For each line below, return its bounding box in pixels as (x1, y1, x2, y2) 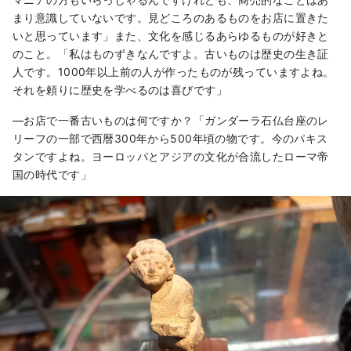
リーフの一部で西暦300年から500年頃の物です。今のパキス (13, 132, 328, 146)
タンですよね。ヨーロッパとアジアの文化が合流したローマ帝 (13, 150, 329, 164)
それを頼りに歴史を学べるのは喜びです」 (13, 83, 227, 97)
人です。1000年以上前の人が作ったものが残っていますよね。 (13, 65, 335, 79)
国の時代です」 (13, 168, 92, 182)
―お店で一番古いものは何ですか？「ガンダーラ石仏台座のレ (13, 114, 329, 128)
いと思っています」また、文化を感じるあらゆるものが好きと (13, 29, 329, 43)
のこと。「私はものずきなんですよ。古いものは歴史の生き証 (13, 47, 329, 61)
